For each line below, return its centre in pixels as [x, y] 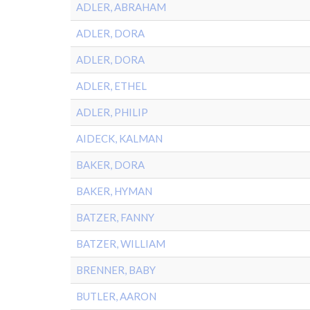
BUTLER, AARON [116, 296]
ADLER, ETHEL [111, 86]
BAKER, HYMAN [114, 191]
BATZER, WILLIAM [121, 244]
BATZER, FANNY [115, 217]
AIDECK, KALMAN [119, 138]
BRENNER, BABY [116, 270]
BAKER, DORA [110, 165]
